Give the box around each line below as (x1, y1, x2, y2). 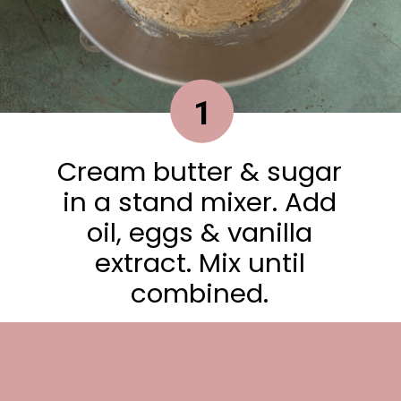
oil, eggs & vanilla (87, 213, 313, 251)
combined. (131, 274, 269, 311)
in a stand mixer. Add (63, 183, 337, 220)
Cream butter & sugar (57, 152, 343, 190)
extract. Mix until (94, 243, 305, 281)
